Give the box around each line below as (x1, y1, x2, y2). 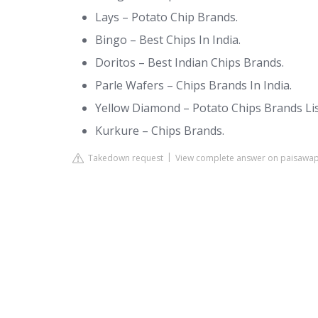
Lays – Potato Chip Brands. (95, 9, 238, 25)
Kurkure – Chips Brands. (95, 123, 224, 138)
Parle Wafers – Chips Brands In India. (95, 77, 292, 93)
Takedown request (84, 152, 163, 164)
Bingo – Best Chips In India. (95, 32, 241, 48)
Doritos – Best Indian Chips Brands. (95, 55, 284, 70)
